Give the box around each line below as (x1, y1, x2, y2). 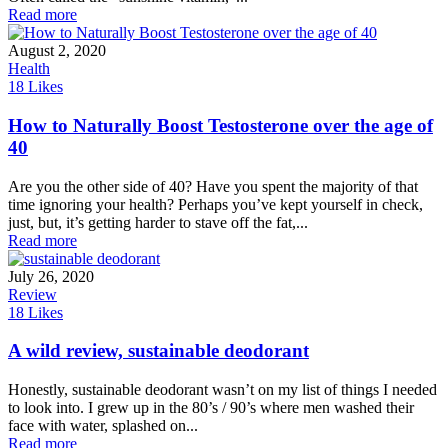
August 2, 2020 (8, 42, 106, 60)
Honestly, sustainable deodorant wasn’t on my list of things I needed (8, 381, 437, 399)
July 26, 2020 (8, 267, 94, 285)
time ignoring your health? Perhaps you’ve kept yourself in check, (8, 195, 423, 213)
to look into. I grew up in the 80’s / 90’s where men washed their (8, 399, 414, 417)
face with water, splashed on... (8, 417, 198, 435)
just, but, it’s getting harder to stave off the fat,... (8, 213, 308, 231)
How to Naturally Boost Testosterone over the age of (8, 114, 433, 136)
